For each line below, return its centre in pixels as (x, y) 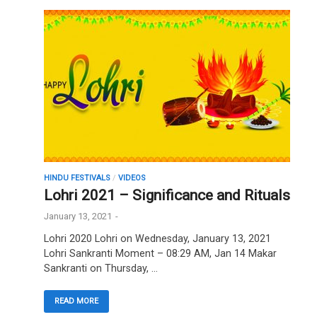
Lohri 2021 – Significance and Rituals (167, 195)
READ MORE (76, 301)
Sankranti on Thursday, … (101, 268)
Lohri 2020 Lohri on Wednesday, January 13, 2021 (157, 238)
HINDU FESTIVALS (77, 178)
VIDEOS (132, 178)
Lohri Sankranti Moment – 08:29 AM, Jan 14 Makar (160, 253)
